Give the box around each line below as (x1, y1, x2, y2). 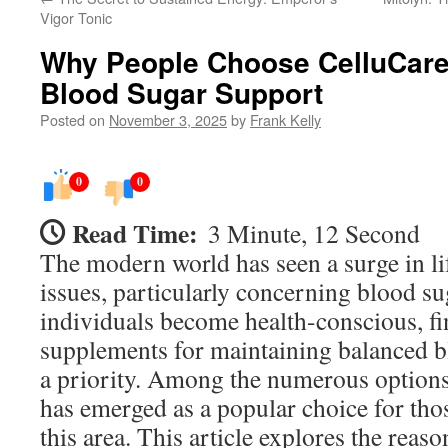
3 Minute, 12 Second (208, 216, 420, 250)
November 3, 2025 (109, 109, 227, 130)
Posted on (40, 109, 105, 130)
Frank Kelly (250, 109, 321, 130)
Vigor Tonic (40, 7, 112, 28)
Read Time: (72, 214, 198, 252)
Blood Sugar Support (40, 72, 323, 113)
